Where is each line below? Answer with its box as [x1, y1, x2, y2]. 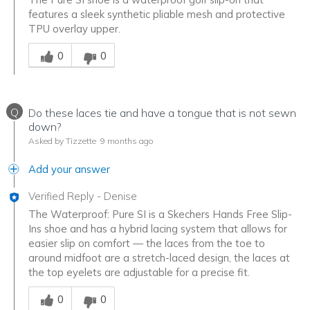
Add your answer [28, 163, 110, 176]
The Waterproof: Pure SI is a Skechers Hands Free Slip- [28, 208, 292, 221]
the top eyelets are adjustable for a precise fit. [28, 266, 250, 280]
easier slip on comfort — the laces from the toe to [28, 237, 265, 250]
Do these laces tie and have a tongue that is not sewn [28, 106, 296, 120]
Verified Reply [28, 190, 94, 203]
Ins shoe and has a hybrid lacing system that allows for [28, 222, 287, 236]
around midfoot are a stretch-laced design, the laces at [28, 251, 290, 265]
